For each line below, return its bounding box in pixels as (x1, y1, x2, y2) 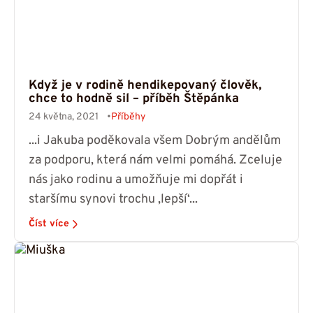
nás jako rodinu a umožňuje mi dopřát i (29, 172, 243, 189)
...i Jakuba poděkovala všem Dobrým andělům (29, 133, 281, 150)
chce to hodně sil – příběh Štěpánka (29, 91, 239, 108)
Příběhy (111, 111, 145, 124)
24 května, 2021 (29, 111, 99, 124)
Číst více (29, 218, 69, 231)
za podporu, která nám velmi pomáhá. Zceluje (29, 152, 282, 169)
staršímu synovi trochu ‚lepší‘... (29, 191, 198, 208)
